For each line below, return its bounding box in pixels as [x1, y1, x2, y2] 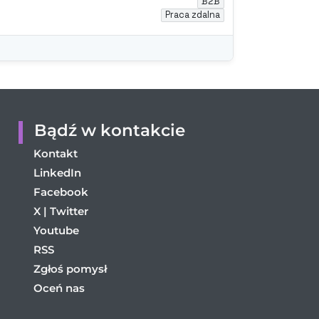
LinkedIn [33, 165, 81, 179]
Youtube [33, 223, 79, 237]
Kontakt [33, 146, 78, 160]
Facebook [33, 184, 88, 199]
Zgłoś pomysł [33, 261, 107, 276]
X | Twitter [33, 204, 88, 218]
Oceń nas [33, 281, 85, 295]
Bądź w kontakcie [34, 120, 185, 141]
